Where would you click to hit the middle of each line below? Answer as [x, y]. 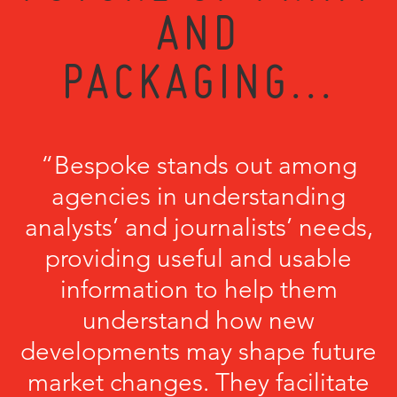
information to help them [198, 289]
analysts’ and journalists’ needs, [198, 227]
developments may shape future [198, 351]
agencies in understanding [198, 196]
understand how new [198, 320]
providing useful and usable [198, 258]
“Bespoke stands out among [198, 165]
